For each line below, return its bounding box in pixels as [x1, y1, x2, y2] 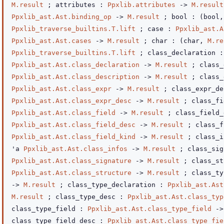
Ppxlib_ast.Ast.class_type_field [87, 205, 211, 212]
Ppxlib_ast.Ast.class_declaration [11, 61, 139, 68]
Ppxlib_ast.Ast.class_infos [23, 145, 127, 152]
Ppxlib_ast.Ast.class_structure [11, 169, 131, 176]
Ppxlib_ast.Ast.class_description [11, 73, 139, 80]
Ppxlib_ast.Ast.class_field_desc [11, 121, 135, 128]
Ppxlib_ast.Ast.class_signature [11, 157, 131, 164]
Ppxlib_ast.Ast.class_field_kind [11, 133, 135, 140]
